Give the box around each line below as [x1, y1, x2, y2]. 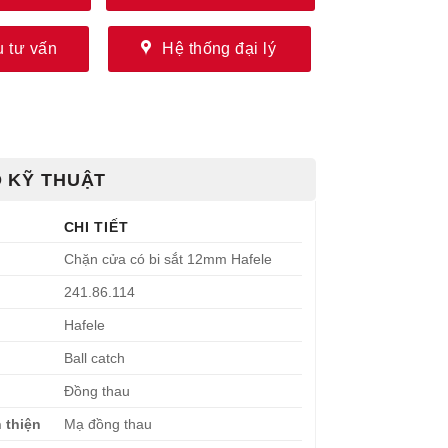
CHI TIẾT [63, 218, 129, 235]
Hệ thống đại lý [162, 39, 277, 57]
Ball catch [63, 349, 125, 366]
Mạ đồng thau [63, 415, 152, 432]
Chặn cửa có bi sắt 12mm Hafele [63, 250, 272, 267]
